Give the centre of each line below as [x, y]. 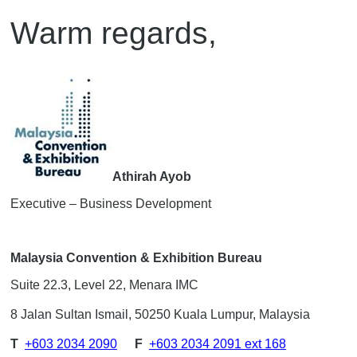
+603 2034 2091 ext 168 [218, 343]
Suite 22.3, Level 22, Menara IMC [104, 284]
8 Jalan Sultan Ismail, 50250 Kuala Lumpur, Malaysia [160, 314]
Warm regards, [114, 33]
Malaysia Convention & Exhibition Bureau [136, 257]
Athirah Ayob [152, 176]
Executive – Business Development [111, 203]
